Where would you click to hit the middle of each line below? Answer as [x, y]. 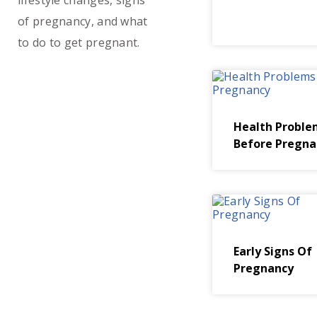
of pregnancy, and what [83, 21]
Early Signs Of [273, 251]
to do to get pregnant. [79, 42]
